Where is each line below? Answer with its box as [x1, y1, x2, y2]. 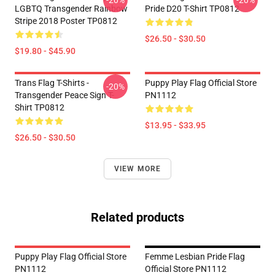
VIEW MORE [114, 165, 161, 173]
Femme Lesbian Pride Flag [145, 252, 245, 261]
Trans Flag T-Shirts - [15, 78, 89, 88]
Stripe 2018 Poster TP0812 [15, 16, 117, 26]
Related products [91, 210, 184, 225]
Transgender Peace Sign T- [15, 90, 114, 100]
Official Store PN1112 [145, 264, 227, 274]
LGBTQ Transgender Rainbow [15, 4, 128, 14]
